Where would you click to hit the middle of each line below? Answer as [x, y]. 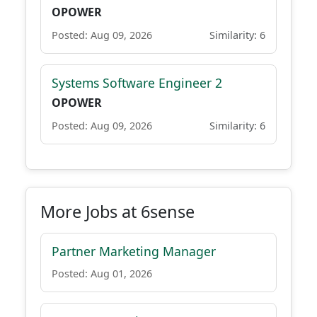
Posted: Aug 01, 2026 [102, 273]
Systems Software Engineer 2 [137, 83]
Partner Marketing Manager [134, 251]
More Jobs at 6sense [117, 212]
